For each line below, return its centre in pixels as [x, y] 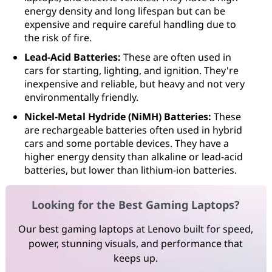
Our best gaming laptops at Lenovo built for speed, [136, 229]
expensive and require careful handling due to [130, 24]
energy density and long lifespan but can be [125, 11]
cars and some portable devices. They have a [127, 143]
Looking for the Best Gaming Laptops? [136, 205]
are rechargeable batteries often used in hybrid [133, 130]
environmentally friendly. [81, 97]
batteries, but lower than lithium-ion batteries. [131, 170]
